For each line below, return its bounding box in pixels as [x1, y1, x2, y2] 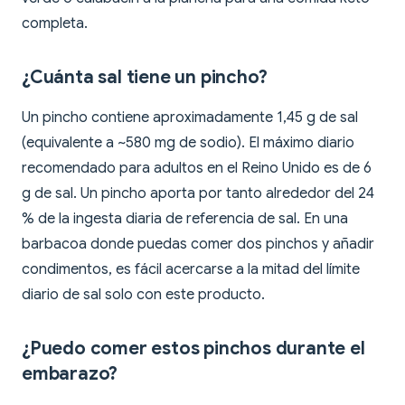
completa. [22, 14, 88, 33]
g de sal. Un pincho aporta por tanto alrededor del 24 [22, 184, 374, 203]
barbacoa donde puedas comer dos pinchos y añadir [22, 235, 374, 254]
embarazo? [22, 363, 118, 386]
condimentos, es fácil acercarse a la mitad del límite [22, 260, 360, 279]
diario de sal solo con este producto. [22, 286, 265, 305]
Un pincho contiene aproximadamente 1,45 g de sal [22, 108, 358, 127]
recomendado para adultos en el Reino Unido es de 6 [22, 159, 372, 178]
